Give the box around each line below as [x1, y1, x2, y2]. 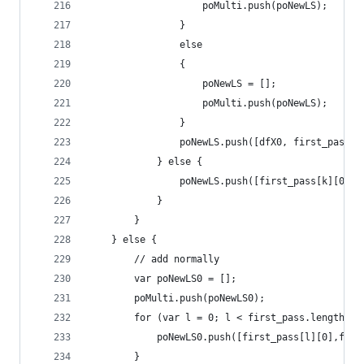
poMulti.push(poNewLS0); [89, 292, 265, 304]
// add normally [89, 253, 219, 265]
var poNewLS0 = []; [89, 273, 236, 284]
